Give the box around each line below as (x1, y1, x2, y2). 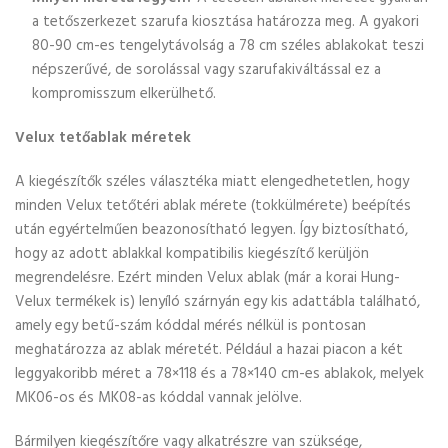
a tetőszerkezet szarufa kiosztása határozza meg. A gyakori (32, 10, 419, 34)
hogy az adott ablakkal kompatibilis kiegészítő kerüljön (15, 242, 369, 266)
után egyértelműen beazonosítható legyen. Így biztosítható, (15, 218, 408, 242)
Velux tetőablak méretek (15, 126, 191, 150)
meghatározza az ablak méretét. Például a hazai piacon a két (15, 338, 403, 362)
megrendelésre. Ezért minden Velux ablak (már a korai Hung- (15, 266, 400, 290)
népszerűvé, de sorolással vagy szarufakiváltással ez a (32, 58, 381, 82)
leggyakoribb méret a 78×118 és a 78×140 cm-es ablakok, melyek (15, 362, 424, 386)
